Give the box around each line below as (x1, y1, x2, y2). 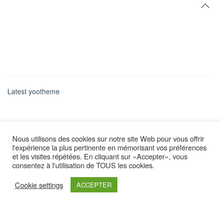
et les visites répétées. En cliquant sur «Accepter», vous (12, 151, 187, 161)
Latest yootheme (7, 86, 60, 97)
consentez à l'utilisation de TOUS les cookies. (12, 160, 154, 170)
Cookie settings (15, 179, 63, 190)
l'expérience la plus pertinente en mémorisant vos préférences (12, 142, 207, 152)
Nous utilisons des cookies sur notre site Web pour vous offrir (12, 133, 204, 144)
